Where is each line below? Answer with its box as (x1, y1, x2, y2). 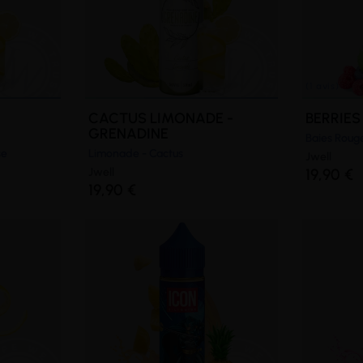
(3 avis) (194, 222, 239, 237)
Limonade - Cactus (88, 147, 183, 161)
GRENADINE (88, 125, 169, 143)
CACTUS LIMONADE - (88, 109, 233, 128)
